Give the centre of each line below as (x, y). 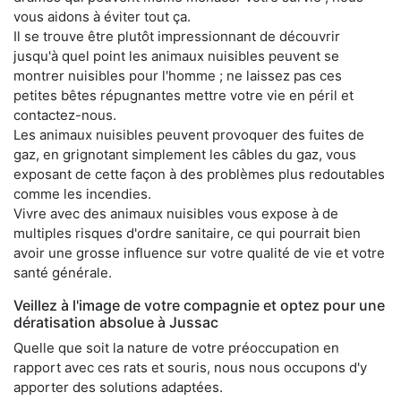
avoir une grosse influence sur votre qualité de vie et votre (199, 252)
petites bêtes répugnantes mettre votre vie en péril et (183, 95)
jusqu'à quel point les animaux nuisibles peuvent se (176, 55)
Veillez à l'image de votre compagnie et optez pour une (199, 305)
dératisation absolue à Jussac (116, 322)
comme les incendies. (82, 193)
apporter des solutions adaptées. (118, 387)
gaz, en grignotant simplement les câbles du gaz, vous (185, 154)
